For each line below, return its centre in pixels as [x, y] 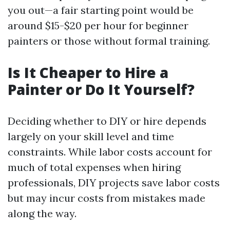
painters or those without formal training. [109, 41]
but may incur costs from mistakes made [107, 198]
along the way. [42, 213]
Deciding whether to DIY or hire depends [107, 121]
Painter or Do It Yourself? [101, 89]
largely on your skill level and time [91, 136]
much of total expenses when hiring [94, 167]
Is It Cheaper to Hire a [88, 72]
